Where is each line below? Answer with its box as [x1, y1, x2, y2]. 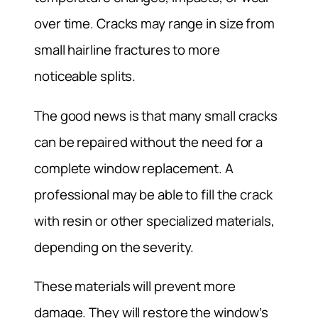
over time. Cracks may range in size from [34, 14, 275, 33]
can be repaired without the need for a [34, 132, 263, 151]
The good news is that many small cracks [34, 106, 278, 125]
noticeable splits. [34, 67, 136, 86]
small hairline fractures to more [34, 40, 220, 60]
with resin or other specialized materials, [34, 211, 275, 230]
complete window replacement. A [34, 158, 234, 177]
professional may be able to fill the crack [34, 185, 273, 204]
